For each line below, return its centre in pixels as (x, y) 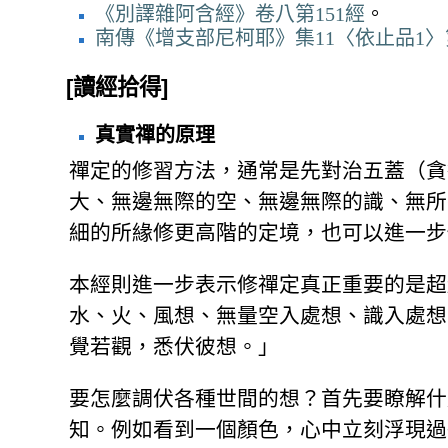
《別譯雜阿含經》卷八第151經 (230, 13)
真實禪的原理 (155, 135)
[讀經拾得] (117, 88)
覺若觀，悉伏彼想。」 (174, 347)
